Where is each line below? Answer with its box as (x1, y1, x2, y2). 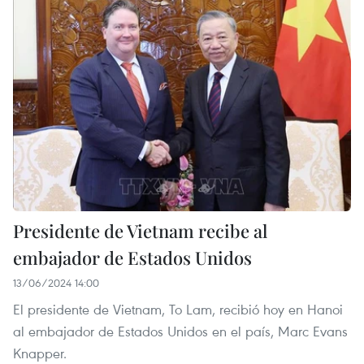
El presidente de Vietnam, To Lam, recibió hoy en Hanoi (13, 299, 343, 318)
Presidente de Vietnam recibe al (13, 218, 267, 243)
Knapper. (13, 343, 67, 362)
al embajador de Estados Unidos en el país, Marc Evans (13, 321, 348, 340)
